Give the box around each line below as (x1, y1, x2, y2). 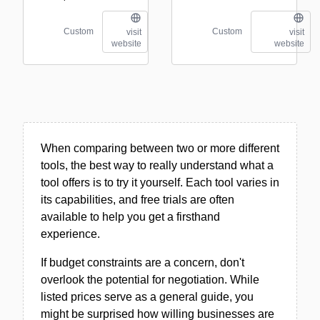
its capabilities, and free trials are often (41, 193, 234, 206)
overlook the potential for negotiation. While (41, 273, 259, 286)
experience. (41, 227, 100, 240)
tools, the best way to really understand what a (41, 159, 274, 171)
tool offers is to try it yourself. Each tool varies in (41, 176, 279, 189)
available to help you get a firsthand (41, 210, 220, 223)
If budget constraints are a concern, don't (41, 256, 244, 269)
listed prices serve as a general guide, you (41, 290, 254, 303)
